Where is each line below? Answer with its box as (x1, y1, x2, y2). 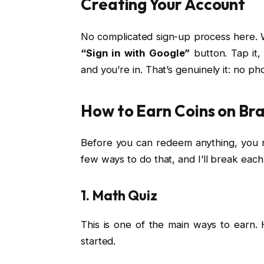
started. (80, 235, 116, 247)
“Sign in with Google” (80, 47, 190, 59)
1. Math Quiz (80, 187, 157, 204)
